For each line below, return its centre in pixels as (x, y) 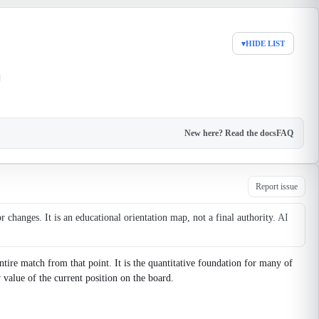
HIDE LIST (265, 43)
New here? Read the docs (230, 133)
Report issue (277, 186)
